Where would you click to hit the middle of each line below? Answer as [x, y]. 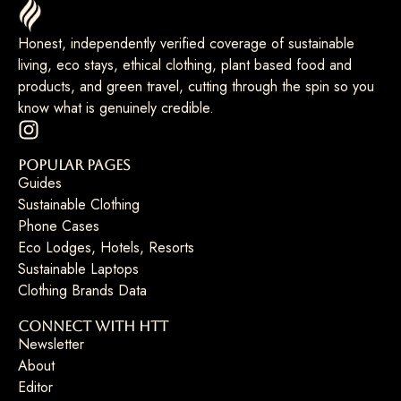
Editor [35, 388]
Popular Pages [74, 166]
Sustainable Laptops [78, 269]
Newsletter [51, 345]
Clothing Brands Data [82, 291]
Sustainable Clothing [79, 205]
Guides [40, 183]
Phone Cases [59, 226]
